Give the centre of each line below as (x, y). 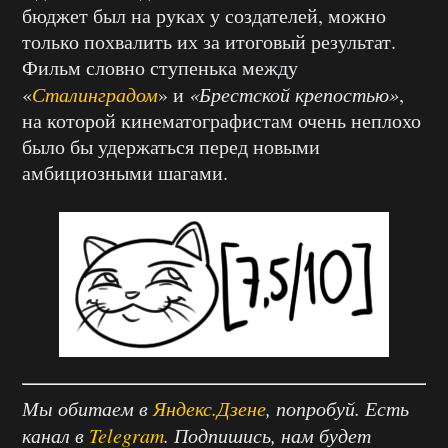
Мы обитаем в (87, 407)
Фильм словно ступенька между (160, 67)
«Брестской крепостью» (294, 93)
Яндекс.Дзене (209, 407)
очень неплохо (359, 120)
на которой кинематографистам (160, 120)
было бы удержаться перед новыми (171, 146)
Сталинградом (95, 93)
